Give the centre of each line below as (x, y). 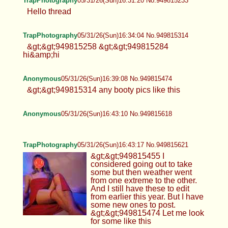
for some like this (121, 221)
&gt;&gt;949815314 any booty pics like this (103, 90)
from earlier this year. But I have (147, 196)
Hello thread (49, 11)
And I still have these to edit (140, 188)
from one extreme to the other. (144, 180)
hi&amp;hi (41, 54)
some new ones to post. (133, 205)
